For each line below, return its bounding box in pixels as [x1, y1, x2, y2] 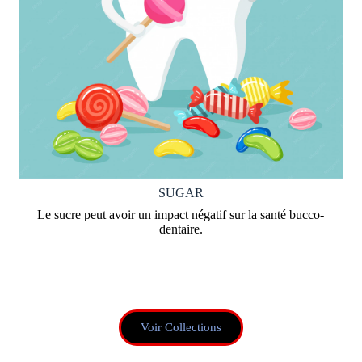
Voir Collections [140, 321, 221, 335]
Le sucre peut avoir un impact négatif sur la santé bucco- [37, 208, 325, 222]
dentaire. [158, 222, 203, 237]
